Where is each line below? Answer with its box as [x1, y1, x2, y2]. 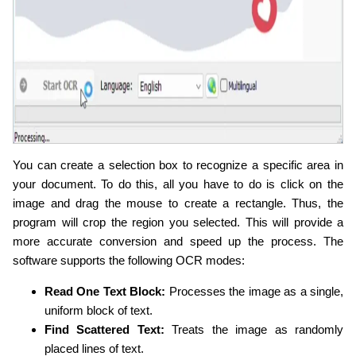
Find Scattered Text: [44, 322, 164, 336]
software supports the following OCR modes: [13, 253, 245, 267]
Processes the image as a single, [165, 284, 344, 298]
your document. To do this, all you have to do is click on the [13, 176, 343, 191]
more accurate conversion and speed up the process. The [13, 234, 343, 248]
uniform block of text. [44, 303, 153, 317]
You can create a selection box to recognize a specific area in [13, 157, 343, 172]
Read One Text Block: [44, 284, 166, 298]
